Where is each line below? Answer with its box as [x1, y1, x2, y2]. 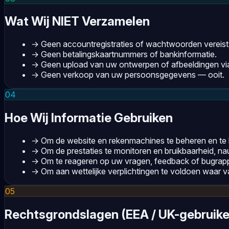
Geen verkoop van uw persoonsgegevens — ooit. [41, 70, 224, 80]
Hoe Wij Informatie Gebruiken [5, 110, 173, 126]
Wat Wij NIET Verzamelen [5, 14, 150, 29]
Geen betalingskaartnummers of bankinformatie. [41, 49, 217, 60]
